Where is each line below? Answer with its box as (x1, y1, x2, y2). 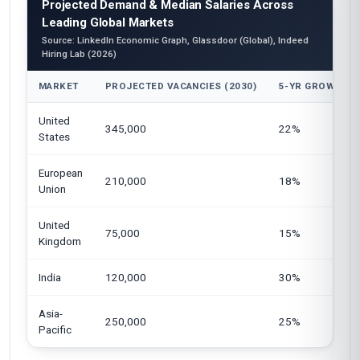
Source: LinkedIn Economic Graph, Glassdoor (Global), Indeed (42, 35, 309, 46)
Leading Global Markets (42, 15, 174, 30)
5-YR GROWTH (279, 80, 349, 92)
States (39, 130, 70, 143)
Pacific (39, 323, 72, 336)
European (39, 166, 83, 179)
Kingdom (39, 235, 81, 247)
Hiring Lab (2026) (42, 48, 117, 59)
